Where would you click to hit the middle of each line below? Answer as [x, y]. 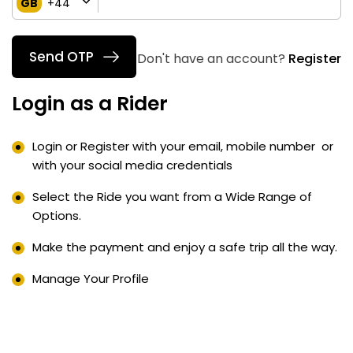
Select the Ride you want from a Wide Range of [172, 197]
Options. [58, 216]
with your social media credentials [132, 165]
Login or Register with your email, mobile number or [183, 146]
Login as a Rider [90, 104]
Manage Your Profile [91, 279]
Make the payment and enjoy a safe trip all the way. [185, 247]
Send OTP [61, 57]
